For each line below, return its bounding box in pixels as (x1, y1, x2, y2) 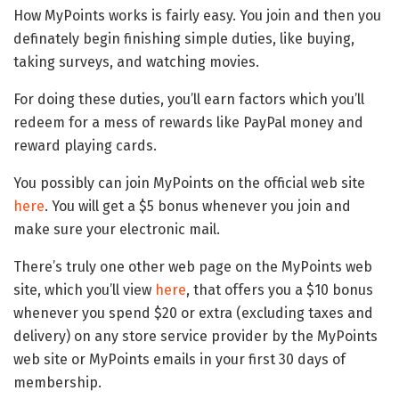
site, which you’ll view (13, 281, 155, 298)
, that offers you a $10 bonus (186, 281, 373, 298)
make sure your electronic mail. (13, 220, 220, 238)
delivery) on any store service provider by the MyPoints (13, 327, 378, 345)
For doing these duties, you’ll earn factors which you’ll (13, 90, 364, 108)
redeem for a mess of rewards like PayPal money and (13, 113, 363, 131)
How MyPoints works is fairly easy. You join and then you (13, 6, 381, 24)
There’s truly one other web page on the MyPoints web (13, 257, 372, 275)
